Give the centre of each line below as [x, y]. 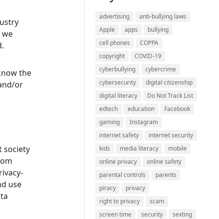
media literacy [139, 148]
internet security [171, 135]
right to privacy [120, 201]
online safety [164, 162]
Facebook [177, 109]
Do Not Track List [170, 96]
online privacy [118, 162]
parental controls [123, 175]
